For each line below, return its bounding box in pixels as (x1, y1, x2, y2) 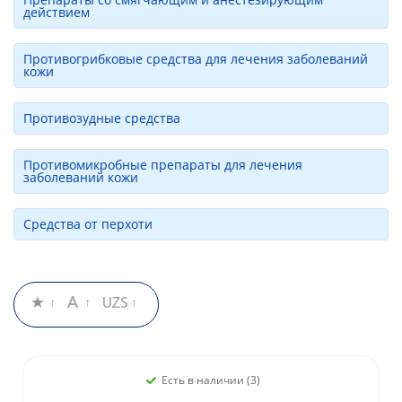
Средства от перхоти (23, 215, 153, 233)
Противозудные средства (23, 109, 180, 127)
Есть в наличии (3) (161, 372, 260, 389)
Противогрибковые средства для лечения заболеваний (23, 50, 368, 68)
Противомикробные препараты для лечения (23, 156, 302, 174)
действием (23, 4, 90, 22)
